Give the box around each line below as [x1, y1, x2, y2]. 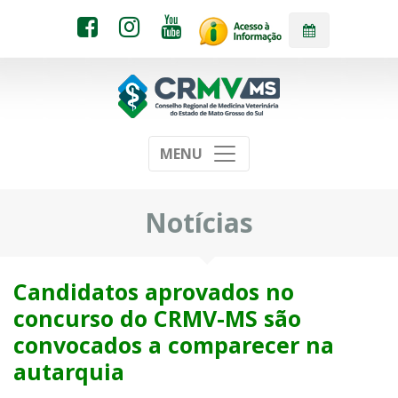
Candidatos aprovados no [13, 276, 294, 307]
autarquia [13, 356, 124, 387]
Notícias [145, 204, 253, 241]
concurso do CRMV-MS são [13, 303, 301, 334]
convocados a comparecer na [13, 330, 334, 361]
